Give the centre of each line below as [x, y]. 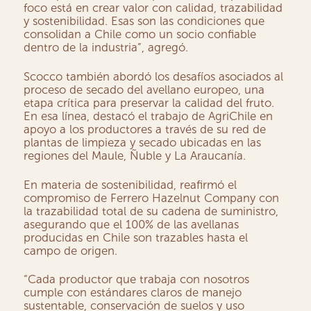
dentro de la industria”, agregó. [106, 48]
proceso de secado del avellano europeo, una [144, 90]
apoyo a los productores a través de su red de [145, 129]
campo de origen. [71, 250]
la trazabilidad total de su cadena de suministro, [151, 211]
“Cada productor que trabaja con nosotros [137, 279]
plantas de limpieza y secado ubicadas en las [143, 143]
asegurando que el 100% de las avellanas [132, 224]
